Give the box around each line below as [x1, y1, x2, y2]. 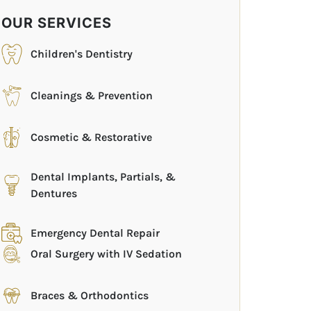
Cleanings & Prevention [31, 89, 153, 102]
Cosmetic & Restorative [31, 131, 153, 144]
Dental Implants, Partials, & [31, 170, 176, 183]
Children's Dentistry [31, 47, 133, 60]
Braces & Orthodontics [31, 289, 149, 302]
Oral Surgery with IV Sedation [31, 247, 183, 260]
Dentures [31, 187, 78, 200]
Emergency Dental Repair [31, 226, 160, 239]
